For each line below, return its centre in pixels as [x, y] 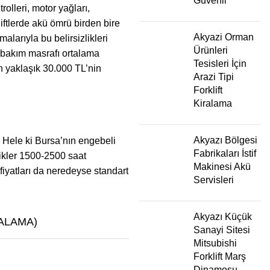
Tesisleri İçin [220, 63]
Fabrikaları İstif [225, 153]
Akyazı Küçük [223, 216]
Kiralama [213, 103]
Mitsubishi [215, 243]
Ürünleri [211, 50]
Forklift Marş [220, 256]
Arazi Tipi [214, 77]
